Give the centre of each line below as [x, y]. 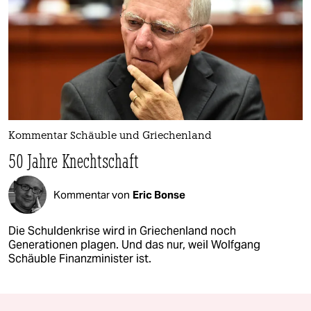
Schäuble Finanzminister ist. [80, 259]
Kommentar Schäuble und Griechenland [110, 137]
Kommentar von [92, 194]
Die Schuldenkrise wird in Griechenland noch [122, 231]
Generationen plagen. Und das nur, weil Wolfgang [134, 245]
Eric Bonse [159, 194]
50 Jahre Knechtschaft [74, 161]
